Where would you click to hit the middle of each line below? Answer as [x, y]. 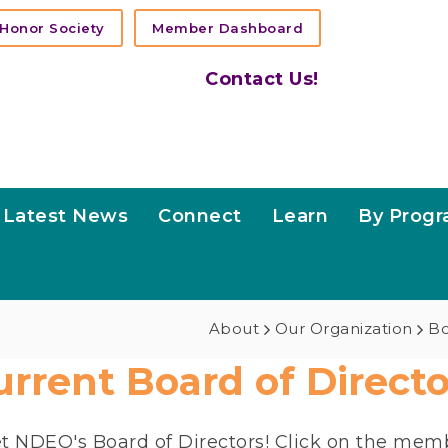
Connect [200, 216]
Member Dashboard [227, 28]
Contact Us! [262, 79]
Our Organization [343, 328]
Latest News [65, 216]
